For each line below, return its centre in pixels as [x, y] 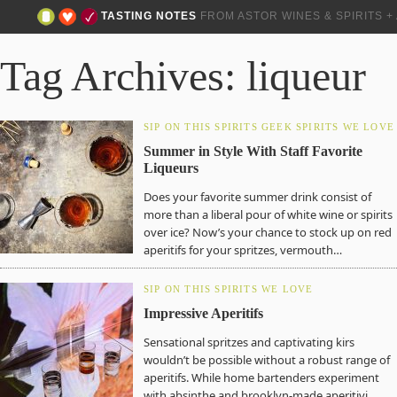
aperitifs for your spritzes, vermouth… [243, 250]
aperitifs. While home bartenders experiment [261, 378]
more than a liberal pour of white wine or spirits [268, 214]
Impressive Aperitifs [203, 313]
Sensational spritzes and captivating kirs [249, 342]
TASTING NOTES [149, 16]
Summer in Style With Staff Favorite [253, 151]
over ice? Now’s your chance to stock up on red [268, 232]
